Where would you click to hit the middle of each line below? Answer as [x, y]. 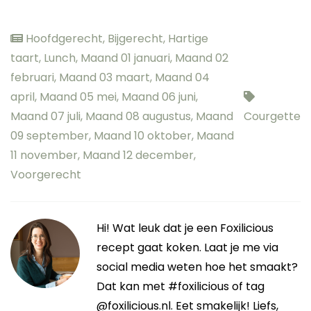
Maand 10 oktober [143, 135]
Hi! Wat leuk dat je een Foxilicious [185, 228]
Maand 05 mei [78, 96]
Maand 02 [202, 58]
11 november [44, 155]
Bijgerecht [135, 38]
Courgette [272, 116]
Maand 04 [182, 77]
